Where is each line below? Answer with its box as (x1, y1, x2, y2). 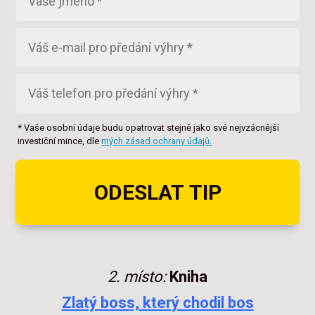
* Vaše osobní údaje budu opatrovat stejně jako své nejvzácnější (18, 122, 280, 134)
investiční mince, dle (18, 136, 102, 147)
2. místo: (108, 268, 169, 286)
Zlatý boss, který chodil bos (61, 294, 254, 312)
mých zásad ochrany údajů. (101, 136, 212, 147)
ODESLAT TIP (94, 180, 221, 205)
